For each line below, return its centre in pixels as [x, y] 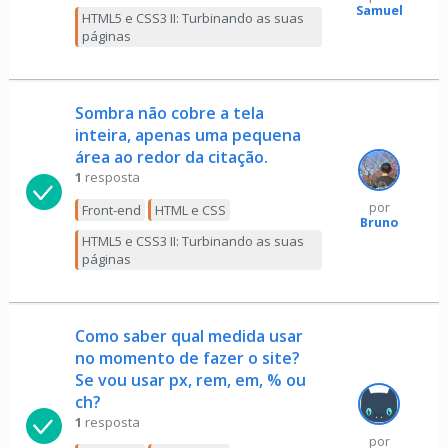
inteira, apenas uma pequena [187, 135]
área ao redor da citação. [171, 157]
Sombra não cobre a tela [169, 113]
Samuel [379, 10]
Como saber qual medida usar [188, 336]
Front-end [111, 210]
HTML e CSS [190, 210]
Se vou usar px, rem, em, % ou [190, 380]
